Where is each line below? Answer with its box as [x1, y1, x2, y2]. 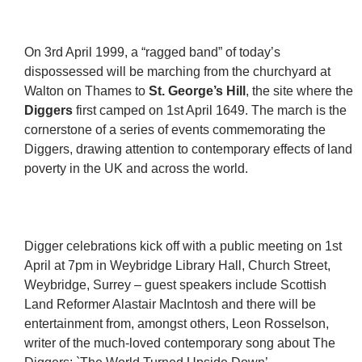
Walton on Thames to [24, 84, 149, 98]
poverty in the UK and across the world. [24, 162, 248, 175]
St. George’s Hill [149, 84, 246, 98]
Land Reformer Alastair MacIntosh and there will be [24, 297, 316, 311]
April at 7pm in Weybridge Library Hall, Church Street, [24, 259, 330, 272]
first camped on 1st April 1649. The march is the [73, 103, 347, 117]
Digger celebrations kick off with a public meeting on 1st [24, 239, 342, 253]
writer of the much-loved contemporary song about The [24, 336, 335, 350]
